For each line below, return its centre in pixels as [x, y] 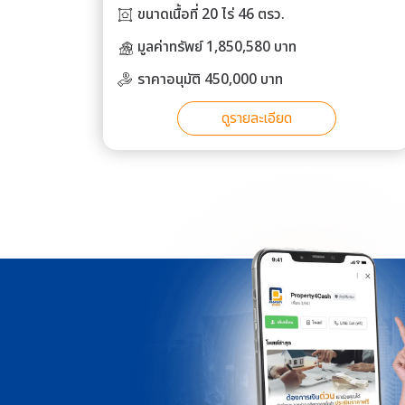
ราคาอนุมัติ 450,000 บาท [210, 80]
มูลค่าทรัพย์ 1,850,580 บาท [217, 47]
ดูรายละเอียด [257, 119]
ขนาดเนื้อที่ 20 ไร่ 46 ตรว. [211, 15]
